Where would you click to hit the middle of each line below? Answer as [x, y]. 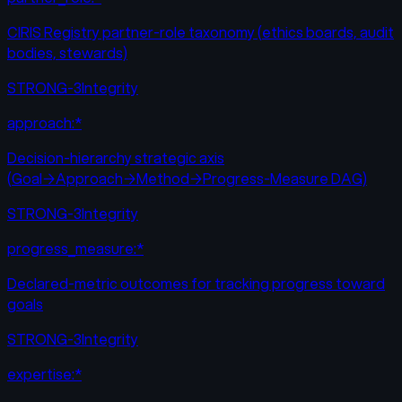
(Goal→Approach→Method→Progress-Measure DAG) [187, 179]
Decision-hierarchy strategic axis [116, 158]
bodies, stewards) [67, 53]
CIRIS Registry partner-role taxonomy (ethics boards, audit [201, 32]
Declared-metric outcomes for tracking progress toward [196, 284]
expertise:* [44, 374]
